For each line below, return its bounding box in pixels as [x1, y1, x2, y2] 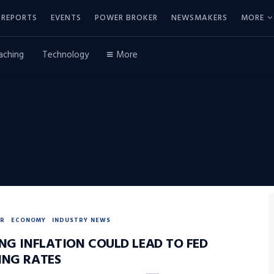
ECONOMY [11, 215, 46, 225]
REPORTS [1, 11, 37, 24]
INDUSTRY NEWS [52, 215, 111, 225]
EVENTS [51, 11, 81, 24]
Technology [42, 48, 89, 62]
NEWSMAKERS [171, 11, 228, 24]
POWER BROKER [95, 11, 158, 24]
